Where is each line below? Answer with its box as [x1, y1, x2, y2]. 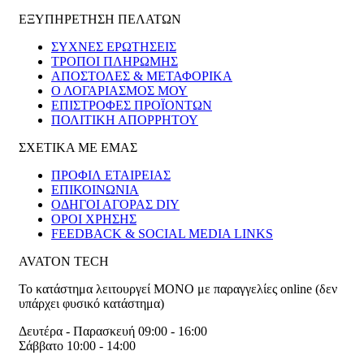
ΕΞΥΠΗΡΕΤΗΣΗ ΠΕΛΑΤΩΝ [19, 12, 181, 26]
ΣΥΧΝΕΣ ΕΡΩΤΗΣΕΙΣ [51, 40, 176, 54]
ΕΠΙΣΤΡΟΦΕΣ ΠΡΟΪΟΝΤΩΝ [51, 98, 212, 112]
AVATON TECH [19, 254, 109, 268]
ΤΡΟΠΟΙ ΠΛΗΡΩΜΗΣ [51, 54, 178, 68]
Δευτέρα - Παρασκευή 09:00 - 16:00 [19, 324, 207, 338]
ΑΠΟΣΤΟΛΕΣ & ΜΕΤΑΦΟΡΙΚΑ [51, 69, 232, 83]
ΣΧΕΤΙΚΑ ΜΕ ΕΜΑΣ [19, 141, 137, 154]
